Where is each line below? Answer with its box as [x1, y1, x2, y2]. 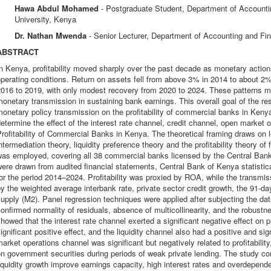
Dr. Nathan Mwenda [15, 30, 89, 41]
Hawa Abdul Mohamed [15, 2, 101, 14]
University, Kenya [15, 13, 76, 25]
